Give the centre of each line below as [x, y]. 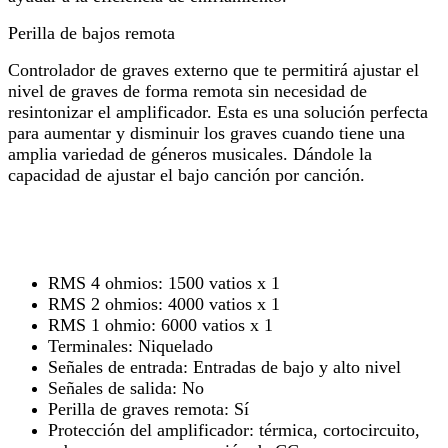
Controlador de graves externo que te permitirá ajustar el [213, 70]
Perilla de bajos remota [94, 33]
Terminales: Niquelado [130, 346]
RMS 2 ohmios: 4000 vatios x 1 [164, 304]
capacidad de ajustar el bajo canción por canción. [186, 175]
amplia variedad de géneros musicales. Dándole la [190, 154]
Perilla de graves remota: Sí [148, 409]
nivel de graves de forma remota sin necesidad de [187, 91]
